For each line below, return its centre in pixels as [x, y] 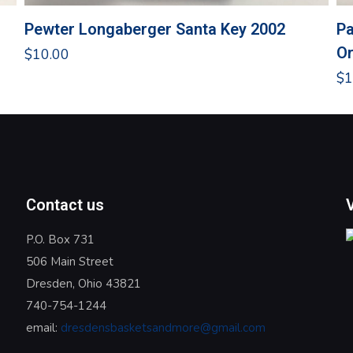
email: [43, 328]
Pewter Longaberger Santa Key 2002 [155, 30]
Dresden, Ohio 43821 [83, 284]
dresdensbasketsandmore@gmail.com [163, 328]
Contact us [65, 205]
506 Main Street [69, 262]
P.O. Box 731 [60, 240]
